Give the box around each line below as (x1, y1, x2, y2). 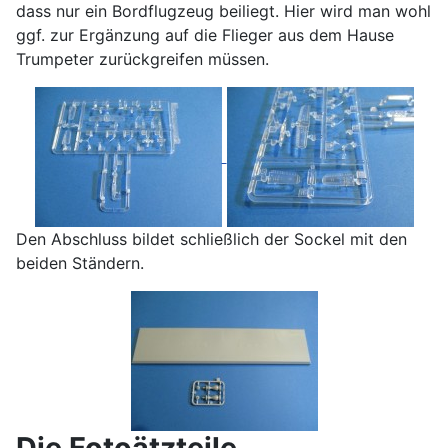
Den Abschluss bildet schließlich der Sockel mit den (16, 229, 407, 250)
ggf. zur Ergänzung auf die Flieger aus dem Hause (16, 25, 394, 46)
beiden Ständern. (16, 253, 144, 274)
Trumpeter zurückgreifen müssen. (16, 49, 269, 70)
